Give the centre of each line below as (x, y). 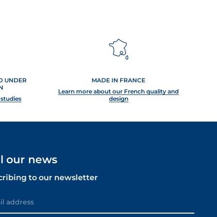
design (118, 99)
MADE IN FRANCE (119, 80)
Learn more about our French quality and (119, 91)
